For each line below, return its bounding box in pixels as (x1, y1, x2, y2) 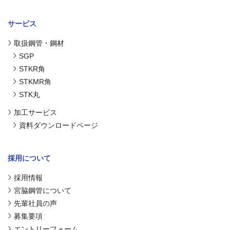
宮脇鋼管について (14, 186, 71, 195)
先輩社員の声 (14, 199, 57, 207)
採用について (8, 154, 51, 162)
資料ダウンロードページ (19, 121, 98, 129)
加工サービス (14, 108, 57, 117)
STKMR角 (19, 77, 51, 86)
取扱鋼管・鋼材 (14, 39, 64, 47)
